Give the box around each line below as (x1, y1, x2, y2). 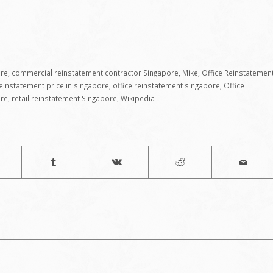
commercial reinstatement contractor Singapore (12, 68, 179, 78)
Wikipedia (121, 93, 155, 104)
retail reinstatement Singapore (12, 93, 117, 104)
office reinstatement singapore (113, 80, 220, 91)
